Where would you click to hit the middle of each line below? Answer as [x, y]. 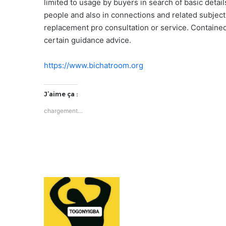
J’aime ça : [61, 94]
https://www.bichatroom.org [94, 65]
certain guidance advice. [88, 40]
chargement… [63, 110]
